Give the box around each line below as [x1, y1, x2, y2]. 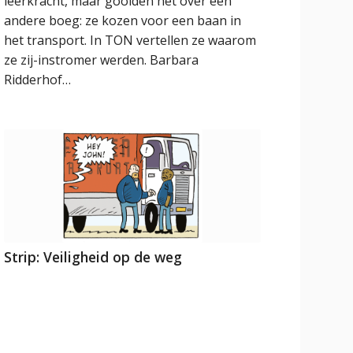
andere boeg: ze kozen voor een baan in [4, 11, 242, 29]
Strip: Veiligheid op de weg [4, 247, 183, 266]
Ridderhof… [4, 70, 72, 88]
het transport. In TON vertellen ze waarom [4, 31, 257, 49]
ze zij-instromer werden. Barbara [4, 50, 199, 69]
